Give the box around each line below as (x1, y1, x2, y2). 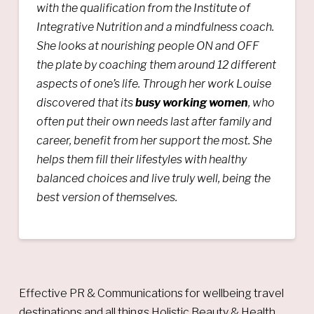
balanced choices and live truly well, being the (36, 171, 271, 185)
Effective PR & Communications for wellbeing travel (18, 286, 284, 300)
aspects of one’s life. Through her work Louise (36, 76, 271, 90)
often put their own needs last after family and (36, 114, 272, 128)
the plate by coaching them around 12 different (36, 57, 276, 71)
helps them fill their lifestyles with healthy (36, 152, 247, 166)
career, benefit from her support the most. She (36, 133, 272, 147)
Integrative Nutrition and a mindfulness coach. (36, 20, 274, 34)
